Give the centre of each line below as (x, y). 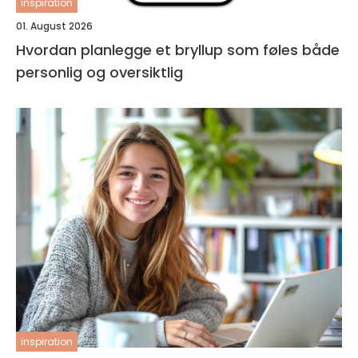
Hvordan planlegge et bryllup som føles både (178, 50)
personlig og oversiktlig (99, 72)
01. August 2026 (54, 26)
